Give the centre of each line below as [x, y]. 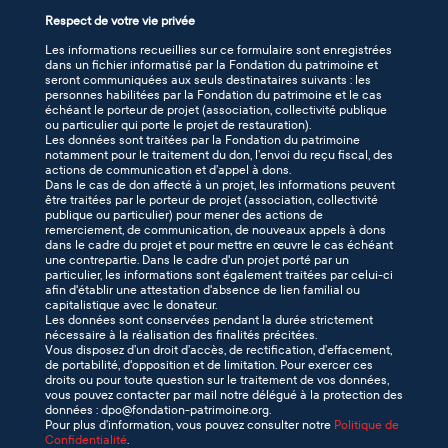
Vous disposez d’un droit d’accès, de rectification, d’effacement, [218, 350]
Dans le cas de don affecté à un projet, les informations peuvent [220, 185]
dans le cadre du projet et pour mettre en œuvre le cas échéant [219, 245]
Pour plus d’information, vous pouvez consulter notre [189, 425]
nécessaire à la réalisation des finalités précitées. [184, 335]
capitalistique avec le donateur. [134, 305]
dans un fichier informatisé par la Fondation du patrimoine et [211, 65]
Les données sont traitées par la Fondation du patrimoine [202, 140]
